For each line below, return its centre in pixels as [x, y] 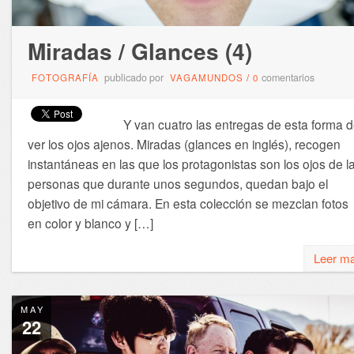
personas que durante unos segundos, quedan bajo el [177, 184]
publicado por [134, 78]
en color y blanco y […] [90, 223]
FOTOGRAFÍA [65, 78]
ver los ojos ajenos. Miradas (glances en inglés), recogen [184, 144]
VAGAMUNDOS [206, 78]
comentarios [288, 78]
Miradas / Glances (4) [139, 51]
